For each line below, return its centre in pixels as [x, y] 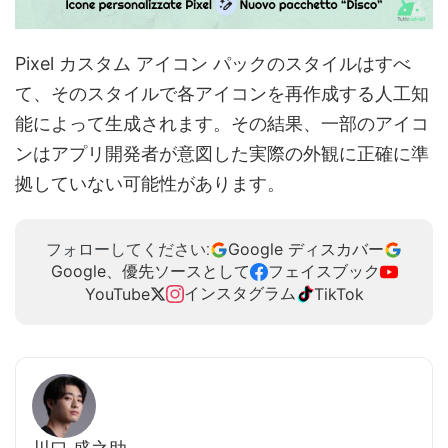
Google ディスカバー [306, 249]
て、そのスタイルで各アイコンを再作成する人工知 [222, 94]
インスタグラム [239, 293]
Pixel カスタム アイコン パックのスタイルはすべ [213, 64]
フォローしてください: [128, 249]
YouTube [117, 294]
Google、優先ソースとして [150, 271]
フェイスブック [323, 271]
